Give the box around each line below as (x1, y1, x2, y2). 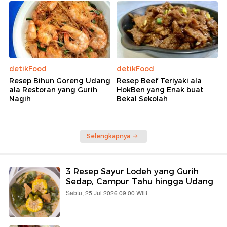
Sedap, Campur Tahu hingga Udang (66, 176, 213, 186)
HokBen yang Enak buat (117, 85, 204, 94)
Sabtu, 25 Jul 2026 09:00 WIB (66, 188, 147, 198)
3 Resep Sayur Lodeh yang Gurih (66, 166, 199, 176)
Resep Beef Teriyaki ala (117, 75, 202, 85)
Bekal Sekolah (117, 94, 168, 103)
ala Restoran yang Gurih (9, 85, 97, 94)
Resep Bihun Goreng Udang (9, 75, 110, 85)
